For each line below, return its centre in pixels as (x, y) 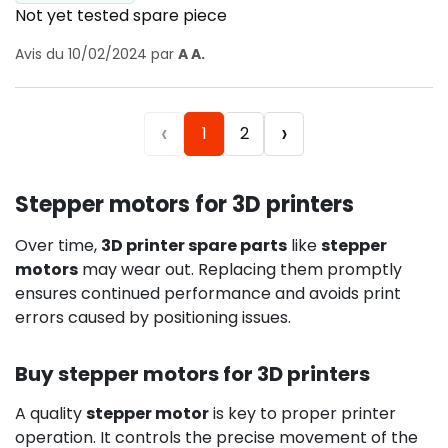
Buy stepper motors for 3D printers (192, 373)
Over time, (58, 245)
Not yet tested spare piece (121, 15)
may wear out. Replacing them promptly (240, 269)
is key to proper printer (302, 413)
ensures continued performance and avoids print (208, 293)
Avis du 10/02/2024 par (96, 53)
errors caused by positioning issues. (153, 317)
